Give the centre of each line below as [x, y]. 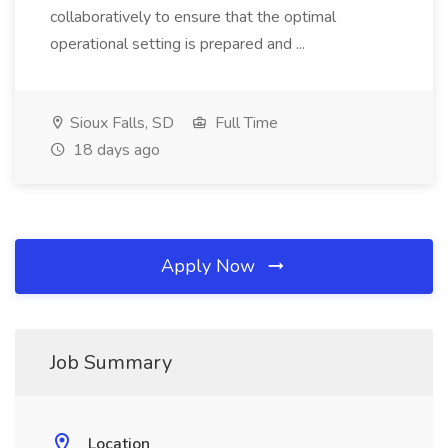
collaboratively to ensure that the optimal [193, 17]
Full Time [244, 123]
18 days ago [114, 150]
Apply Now [210, 266]
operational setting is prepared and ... [177, 44]
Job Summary [111, 362]
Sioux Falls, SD [120, 123]
